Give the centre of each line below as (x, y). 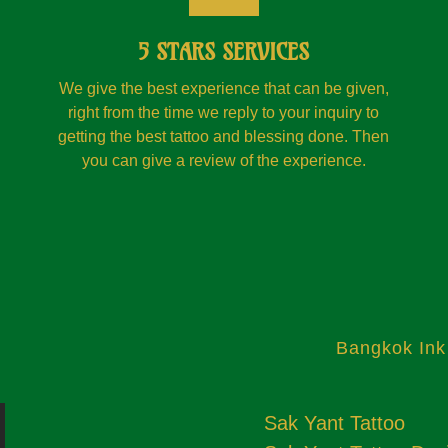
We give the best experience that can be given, (223, 88)
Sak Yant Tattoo (334, 423)
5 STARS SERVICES (224, 52)
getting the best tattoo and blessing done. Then (224, 136)
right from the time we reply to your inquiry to (224, 112)
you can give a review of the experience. (223, 160)
